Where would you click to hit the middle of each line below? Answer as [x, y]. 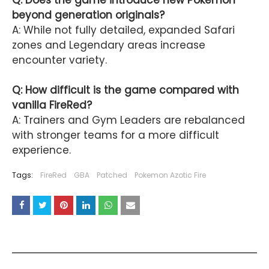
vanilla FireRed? [52, 105]
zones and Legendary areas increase [109, 45]
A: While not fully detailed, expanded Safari [123, 30]
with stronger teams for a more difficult [116, 135]
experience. [41, 150]
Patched [112, 175]
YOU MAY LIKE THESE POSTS [77, 243]
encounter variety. [59, 60]
